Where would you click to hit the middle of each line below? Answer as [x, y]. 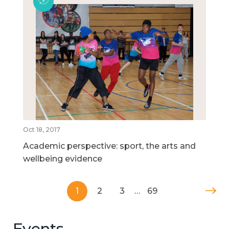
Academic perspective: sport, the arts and [109, 146]
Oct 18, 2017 [42, 129]
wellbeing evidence [63, 158]
